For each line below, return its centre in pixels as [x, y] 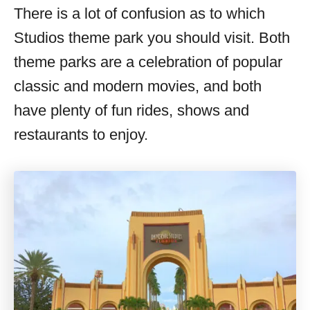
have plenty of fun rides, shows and [131, 110]
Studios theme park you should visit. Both [152, 37]
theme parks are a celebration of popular [148, 62]
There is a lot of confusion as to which [139, 13]
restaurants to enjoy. [81, 134]
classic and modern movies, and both [138, 86]
